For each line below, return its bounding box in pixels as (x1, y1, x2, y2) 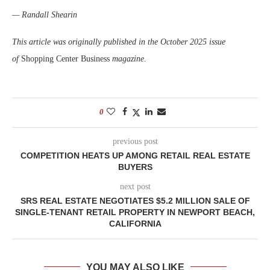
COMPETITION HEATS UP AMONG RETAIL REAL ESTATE (20, 150, 250, 160)
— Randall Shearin (12, 10, 77, 19)
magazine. (112, 54, 146, 63)
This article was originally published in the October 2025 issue (12, 37, 225, 46)
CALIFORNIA (108, 218, 162, 228)
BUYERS (118, 162, 152, 172)
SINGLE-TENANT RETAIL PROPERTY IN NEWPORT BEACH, (15, 207, 255, 217)
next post (119, 181, 151, 191)
